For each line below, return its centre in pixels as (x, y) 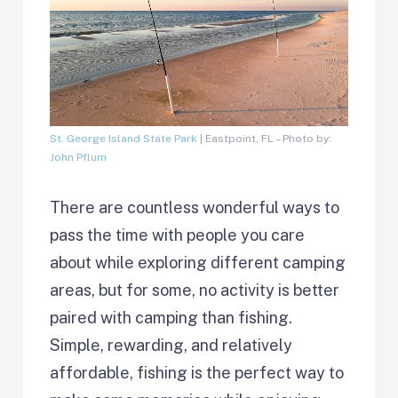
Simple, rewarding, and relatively (171, 345)
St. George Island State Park (124, 138)
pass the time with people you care (178, 235)
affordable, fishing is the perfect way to (197, 372)
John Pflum (79, 157)
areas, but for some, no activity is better (195, 290)
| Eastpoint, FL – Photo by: (265, 138)
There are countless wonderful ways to (195, 207)
